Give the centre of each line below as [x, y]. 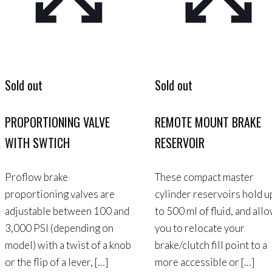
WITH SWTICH [37, 142]
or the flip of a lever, [49, 262]
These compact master [204, 177]
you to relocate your [199, 228]
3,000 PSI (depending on [59, 228]
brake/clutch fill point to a [211, 245]
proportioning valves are [60, 194]
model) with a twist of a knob [68, 245]
